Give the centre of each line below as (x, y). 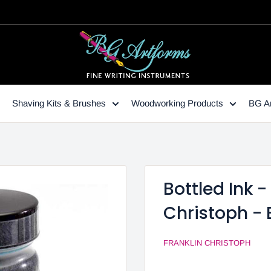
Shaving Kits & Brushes (59, 103)
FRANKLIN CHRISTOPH (207, 243)
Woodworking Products (177, 103)
